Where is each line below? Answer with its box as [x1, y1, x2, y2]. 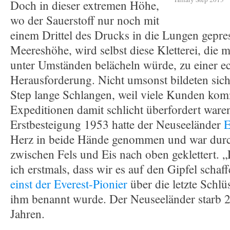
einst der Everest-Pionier [10, 176, 127, 192]
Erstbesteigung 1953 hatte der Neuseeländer [10, 117, 224, 132]
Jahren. [10, 206, 45, 222]
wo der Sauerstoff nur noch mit [10, 12, 159, 28]
